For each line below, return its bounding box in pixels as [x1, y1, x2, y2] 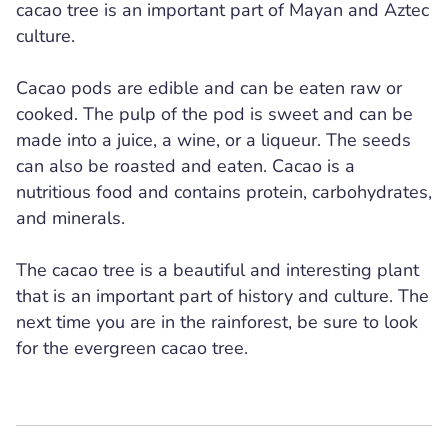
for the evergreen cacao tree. [16, 336, 248, 360]
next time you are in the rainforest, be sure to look [16, 310, 418, 334]
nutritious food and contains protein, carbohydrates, [16, 180, 432, 204]
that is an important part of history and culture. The [16, 284, 429, 308]
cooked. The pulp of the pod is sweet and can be [16, 102, 413, 126]
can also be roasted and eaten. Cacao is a [16, 154, 355, 178]
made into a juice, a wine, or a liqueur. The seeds [16, 128, 411, 152]
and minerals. [16, 206, 125, 230]
